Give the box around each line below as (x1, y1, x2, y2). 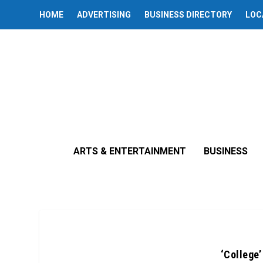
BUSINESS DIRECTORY (144, 10, 232, 19)
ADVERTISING (77, 10, 131, 19)
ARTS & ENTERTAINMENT (73, 146, 186, 157)
